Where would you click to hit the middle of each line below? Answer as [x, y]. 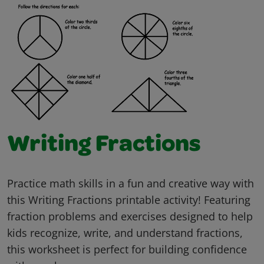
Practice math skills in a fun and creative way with [131, 184]
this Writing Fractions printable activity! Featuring [129, 200]
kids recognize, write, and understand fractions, [125, 233]
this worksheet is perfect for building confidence [127, 250]
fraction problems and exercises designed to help [130, 217]
